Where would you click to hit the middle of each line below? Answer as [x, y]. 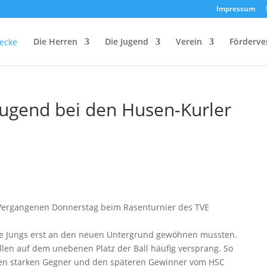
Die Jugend [127, 41]
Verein [189, 41]
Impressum [236, 9]
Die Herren [55, 41]
